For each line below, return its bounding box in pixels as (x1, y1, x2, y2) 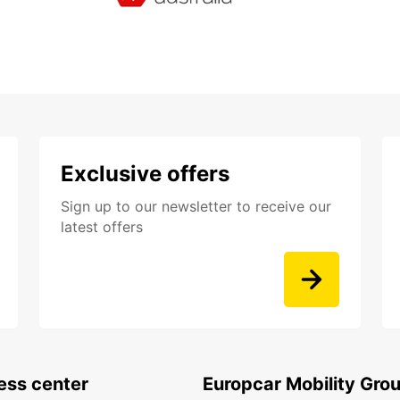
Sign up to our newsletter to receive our (61, 197, 331, 216)
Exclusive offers (61, 161, 229, 187)
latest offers (61, 218, 143, 237)
